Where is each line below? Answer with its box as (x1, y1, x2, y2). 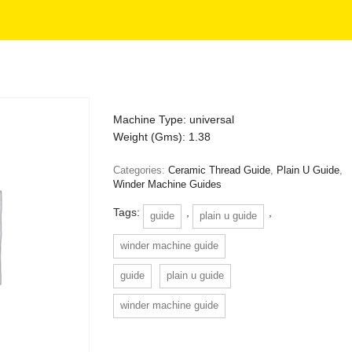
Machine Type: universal (112, 113, 234, 126)
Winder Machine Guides (112, 178, 222, 190)
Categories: (112, 164, 168, 176)
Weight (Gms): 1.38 (112, 130, 211, 143)
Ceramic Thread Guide (167, 164, 270, 176)
